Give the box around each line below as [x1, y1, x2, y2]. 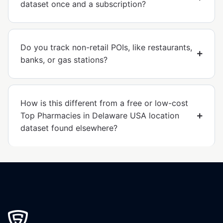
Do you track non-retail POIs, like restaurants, [20, 42, 192, 53]
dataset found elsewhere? [20, 123, 117, 133]
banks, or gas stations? [20, 55, 108, 65]
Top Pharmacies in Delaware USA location [20, 111, 179, 121]
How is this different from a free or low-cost [20, 98, 188, 109]
